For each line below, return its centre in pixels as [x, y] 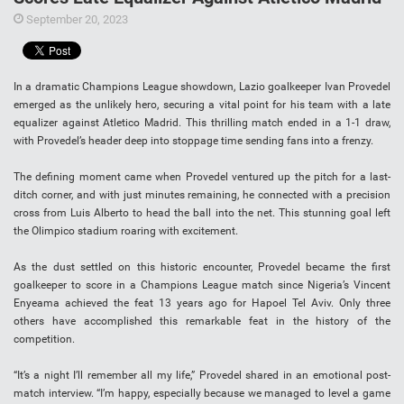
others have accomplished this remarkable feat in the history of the [202, 321]
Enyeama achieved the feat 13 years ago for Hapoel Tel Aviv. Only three [202, 303]
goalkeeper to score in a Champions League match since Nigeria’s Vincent [202, 285]
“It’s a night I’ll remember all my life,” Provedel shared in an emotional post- [202, 376]
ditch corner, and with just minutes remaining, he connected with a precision [202, 195]
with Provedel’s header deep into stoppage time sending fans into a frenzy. [193, 141]
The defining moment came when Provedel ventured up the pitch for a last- [202, 177]
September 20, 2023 [76, 20]
